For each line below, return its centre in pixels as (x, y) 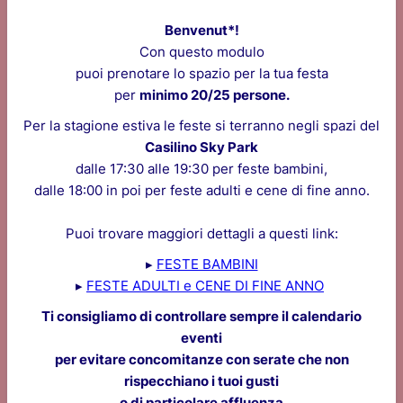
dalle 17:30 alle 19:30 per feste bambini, (201, 169)
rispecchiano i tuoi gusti (201, 381)
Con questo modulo (201, 52)
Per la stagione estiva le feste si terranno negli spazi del (201, 125)
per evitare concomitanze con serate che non (201, 359)
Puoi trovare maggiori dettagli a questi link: (201, 233)
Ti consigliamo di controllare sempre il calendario (201, 316)
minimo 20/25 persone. (214, 95)
